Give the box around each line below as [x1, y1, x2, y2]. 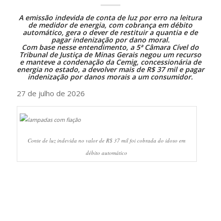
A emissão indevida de [19, 13, 96, 22]
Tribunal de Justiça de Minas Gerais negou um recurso [19, 50, 202, 59]
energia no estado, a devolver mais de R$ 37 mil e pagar [16, 65, 204, 74]
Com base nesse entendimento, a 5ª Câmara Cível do [22, 42, 199, 52]
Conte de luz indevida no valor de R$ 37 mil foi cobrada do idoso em [28, 137, 186, 145]
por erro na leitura [137, 13, 202, 22]
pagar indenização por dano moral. [51, 35, 170, 44]
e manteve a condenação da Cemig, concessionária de [19, 57, 201, 67]
